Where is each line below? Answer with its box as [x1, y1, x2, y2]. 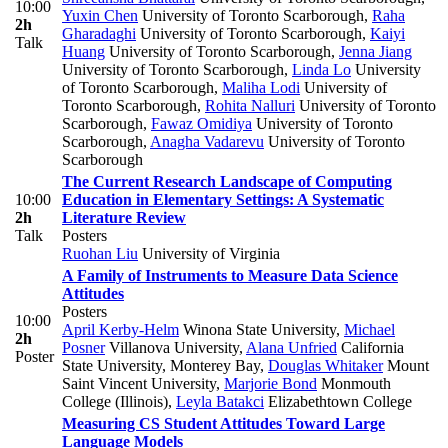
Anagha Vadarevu [150, 133, 264, 151]
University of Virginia [138, 245, 280, 263]
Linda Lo [292, 61, 351, 79]
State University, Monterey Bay [62, 357, 260, 375]
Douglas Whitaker [268, 357, 383, 375]
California [337, 339, 404, 357]
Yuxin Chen [62, 7, 138, 25]
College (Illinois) [62, 393, 168, 411]
